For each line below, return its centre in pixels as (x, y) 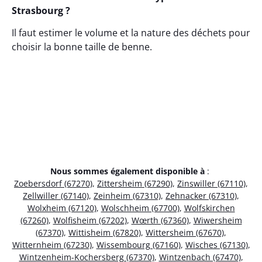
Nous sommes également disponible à (127, 171)
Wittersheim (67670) (185, 233)
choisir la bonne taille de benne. (82, 47)
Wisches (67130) (216, 245)
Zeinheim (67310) (127, 196)
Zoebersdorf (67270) (53, 184)
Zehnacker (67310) (201, 196)
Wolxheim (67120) (62, 208)
